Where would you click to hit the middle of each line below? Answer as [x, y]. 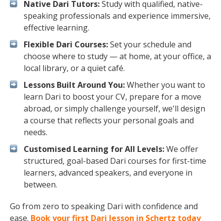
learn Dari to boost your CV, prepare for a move [112, 97]
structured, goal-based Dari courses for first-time [115, 161]
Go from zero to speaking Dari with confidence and [104, 206]
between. [40, 184]
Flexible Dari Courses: [66, 44]
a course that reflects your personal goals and [109, 120]
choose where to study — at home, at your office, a [117, 56]
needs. [36, 132]
